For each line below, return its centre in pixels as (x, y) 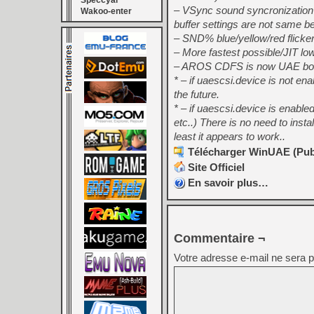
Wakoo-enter (106, 11)
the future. (197, 94)
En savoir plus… (228, 183)
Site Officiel (216, 167)
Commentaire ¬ (220, 238)
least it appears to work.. (230, 136)
